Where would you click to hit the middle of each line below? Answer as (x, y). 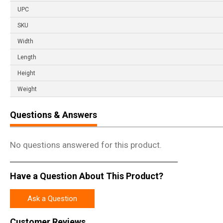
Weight (27, 89)
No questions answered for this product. (86, 145)
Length (27, 57)
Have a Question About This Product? (87, 176)
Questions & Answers (54, 115)
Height (26, 73)
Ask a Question (52, 199)
